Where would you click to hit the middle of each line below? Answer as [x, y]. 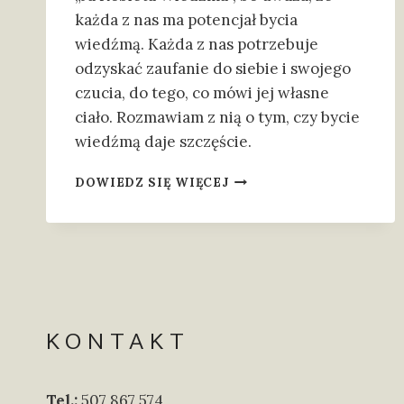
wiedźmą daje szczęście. [163, 142]
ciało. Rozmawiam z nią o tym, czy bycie [217, 118]
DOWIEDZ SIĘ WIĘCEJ [152, 183]
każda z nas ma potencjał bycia [186, 20]
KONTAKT [118, 342]
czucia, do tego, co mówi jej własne [202, 93]
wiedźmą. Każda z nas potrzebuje [197, 45]
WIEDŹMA [262, 178]
